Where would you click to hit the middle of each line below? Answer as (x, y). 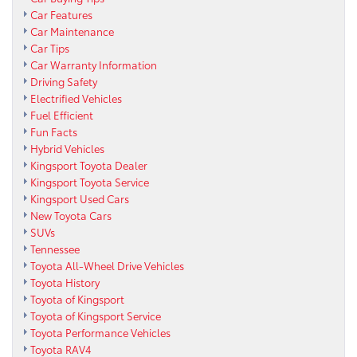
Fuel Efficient (62, 114)
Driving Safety (64, 81)
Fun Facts (54, 131)
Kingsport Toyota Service (90, 181)
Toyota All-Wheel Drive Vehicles (107, 265)
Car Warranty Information (94, 64)
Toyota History (65, 282)
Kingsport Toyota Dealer (89, 165)
